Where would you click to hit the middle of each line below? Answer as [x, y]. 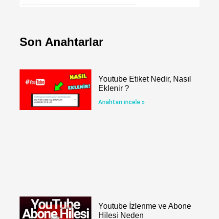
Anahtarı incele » [122, 102]
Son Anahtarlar [61, 42]
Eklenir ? [114, 88]
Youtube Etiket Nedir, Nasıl [145, 79]
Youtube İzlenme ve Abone [145, 206]
